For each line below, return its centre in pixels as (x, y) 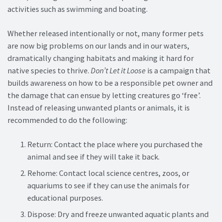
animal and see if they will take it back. (93, 157)
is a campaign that (178, 71)
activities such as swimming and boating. (78, 9)
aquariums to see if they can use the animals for (108, 186)
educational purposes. (65, 198)
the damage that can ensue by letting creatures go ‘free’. (104, 95)
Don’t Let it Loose (118, 71)
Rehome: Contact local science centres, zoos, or (108, 173)
